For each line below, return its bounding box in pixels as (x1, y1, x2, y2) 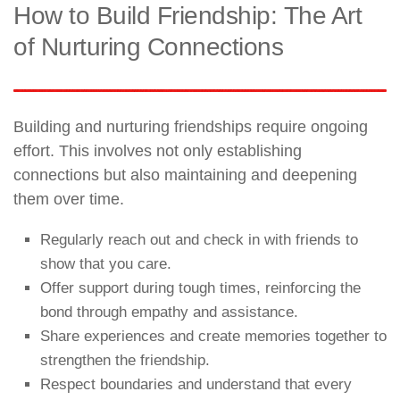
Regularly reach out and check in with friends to (40, 230, 358, 248)
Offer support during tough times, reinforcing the (40, 279, 361, 296)
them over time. (13, 189, 124, 208)
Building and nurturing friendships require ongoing (13, 117, 368, 136)
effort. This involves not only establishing (13, 141, 302, 160)
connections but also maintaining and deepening (13, 165, 357, 184)
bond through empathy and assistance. (40, 303, 298, 321)
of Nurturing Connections (13, 32, 283, 61)
